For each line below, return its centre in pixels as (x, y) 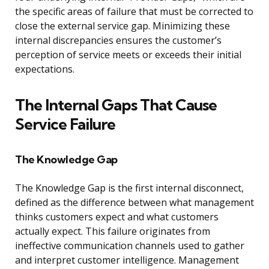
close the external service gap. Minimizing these (122, 26)
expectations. (45, 69)
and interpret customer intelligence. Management (127, 260)
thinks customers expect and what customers (117, 217)
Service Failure (65, 124)
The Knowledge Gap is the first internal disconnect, (129, 188)
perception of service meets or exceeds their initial (128, 55)
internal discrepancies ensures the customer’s (118, 41)
